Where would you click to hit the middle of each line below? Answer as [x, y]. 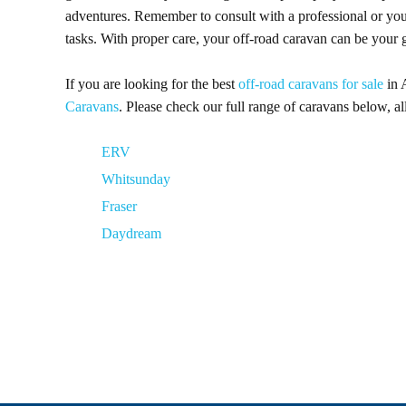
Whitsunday [136, 179]
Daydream [131, 233]
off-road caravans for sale [311, 84]
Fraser [119, 206]
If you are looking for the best [152, 84]
